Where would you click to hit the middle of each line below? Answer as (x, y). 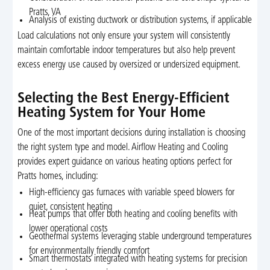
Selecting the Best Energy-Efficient (123, 99)
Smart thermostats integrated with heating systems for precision (138, 259)
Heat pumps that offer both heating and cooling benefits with (133, 215)
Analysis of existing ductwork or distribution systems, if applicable (141, 21)
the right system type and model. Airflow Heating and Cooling (122, 147)
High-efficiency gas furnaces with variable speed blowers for (132, 193)
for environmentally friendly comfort (89, 252)
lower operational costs (69, 229)
